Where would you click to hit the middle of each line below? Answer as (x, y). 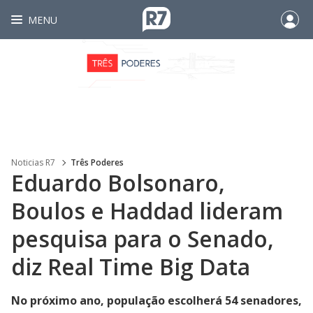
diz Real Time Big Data (131, 267)
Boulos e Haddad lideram (147, 211)
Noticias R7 (33, 162)
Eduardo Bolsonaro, (118, 183)
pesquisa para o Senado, (143, 239)
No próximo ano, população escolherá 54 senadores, (156, 300)
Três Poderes (97, 162)
